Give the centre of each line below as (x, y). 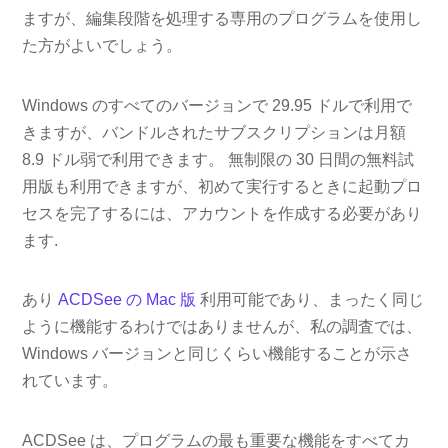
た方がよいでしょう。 (102, 45)
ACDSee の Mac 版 (127, 300)
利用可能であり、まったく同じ (310, 300)
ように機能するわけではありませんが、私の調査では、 (222, 327)
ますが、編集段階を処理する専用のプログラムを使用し (222, 18)
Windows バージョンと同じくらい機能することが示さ (217, 354)
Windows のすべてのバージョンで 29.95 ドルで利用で (217, 105)
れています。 (70, 381)
